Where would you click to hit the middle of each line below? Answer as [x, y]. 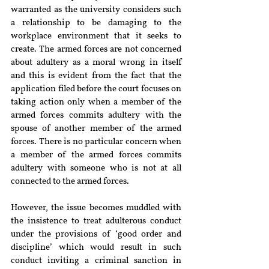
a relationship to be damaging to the [96, 23]
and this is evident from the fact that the [96, 76]
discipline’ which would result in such [96, 248]
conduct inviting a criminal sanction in [96, 261]
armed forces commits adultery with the [96, 116]
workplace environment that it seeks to [96, 36]
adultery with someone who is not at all [96, 168]
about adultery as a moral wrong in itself [96, 63]
